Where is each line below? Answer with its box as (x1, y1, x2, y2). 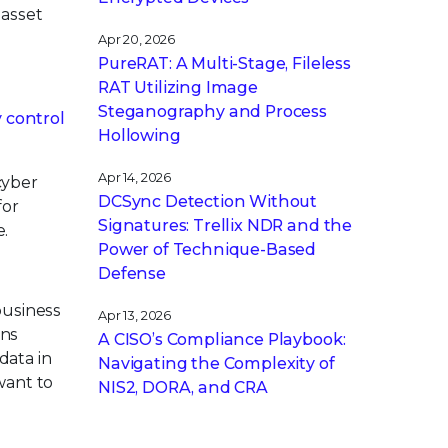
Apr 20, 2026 (98, 32, 176, 47)
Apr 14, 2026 (98, 170, 172, 185)
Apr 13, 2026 (98, 308, 172, 323)
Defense (98, 264, 166, 283)
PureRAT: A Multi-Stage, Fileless (98, 54, 351, 73)
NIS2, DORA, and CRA (98, 378, 268, 397)
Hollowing (98, 126, 181, 145)
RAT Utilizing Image (98, 78, 258, 97)
